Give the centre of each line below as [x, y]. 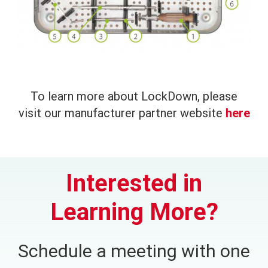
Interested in [134, 183]
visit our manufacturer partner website [122, 113]
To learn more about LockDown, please [134, 96]
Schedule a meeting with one [134, 251]
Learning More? [134, 212]
